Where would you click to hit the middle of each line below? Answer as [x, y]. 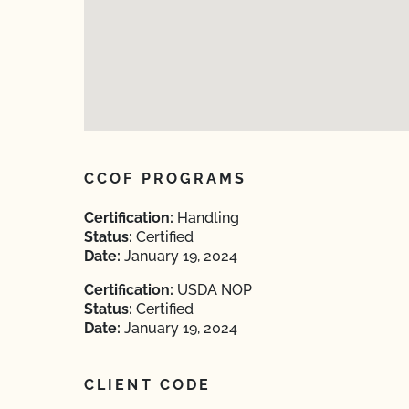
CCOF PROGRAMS [166, 178]
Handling [206, 218]
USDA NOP [213, 290]
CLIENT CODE [148, 385]
